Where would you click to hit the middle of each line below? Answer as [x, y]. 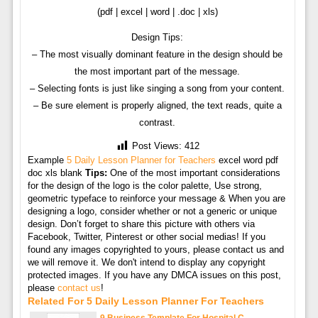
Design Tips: [158, 38]
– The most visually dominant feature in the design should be [158, 55]
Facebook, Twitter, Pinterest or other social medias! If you [146, 237]
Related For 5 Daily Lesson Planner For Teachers [146, 301]
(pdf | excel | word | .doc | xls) [157, 12]
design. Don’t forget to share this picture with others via [141, 224]
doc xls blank [56, 173]
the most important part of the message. [158, 72]
